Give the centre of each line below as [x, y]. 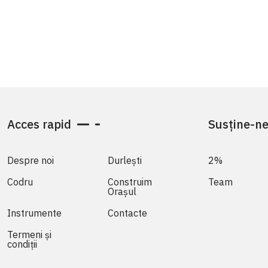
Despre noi [31, 160]
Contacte [127, 213]
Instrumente [34, 213]
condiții [22, 244]
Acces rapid [39, 124]
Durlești [125, 160]
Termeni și [29, 234]
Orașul [122, 191]
